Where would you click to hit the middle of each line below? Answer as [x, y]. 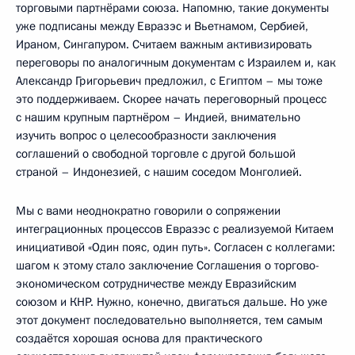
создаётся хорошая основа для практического [139, 338]
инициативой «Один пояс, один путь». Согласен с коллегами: [176, 247]
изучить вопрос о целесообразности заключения [146, 135]
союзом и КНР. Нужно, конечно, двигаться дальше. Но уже [172, 302]
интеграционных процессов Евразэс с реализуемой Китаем [175, 229]
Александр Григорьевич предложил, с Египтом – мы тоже [169, 80]
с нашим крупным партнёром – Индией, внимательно [158, 117]
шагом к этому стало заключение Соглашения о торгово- [168, 265]
